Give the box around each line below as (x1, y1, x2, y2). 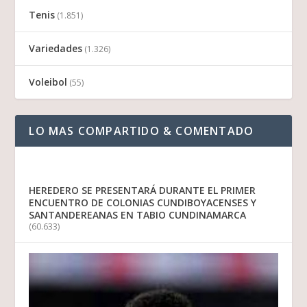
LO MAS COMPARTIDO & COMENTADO (29, 123, 254, 138)
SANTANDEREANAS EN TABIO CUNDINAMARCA (29, 208, 247, 221)
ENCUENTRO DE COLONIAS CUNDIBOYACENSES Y (29, 195, 257, 209)
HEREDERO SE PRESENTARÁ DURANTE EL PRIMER (29, 183, 256, 197)
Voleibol (29, 75, 68, 88)
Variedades (29, 41, 83, 55)
